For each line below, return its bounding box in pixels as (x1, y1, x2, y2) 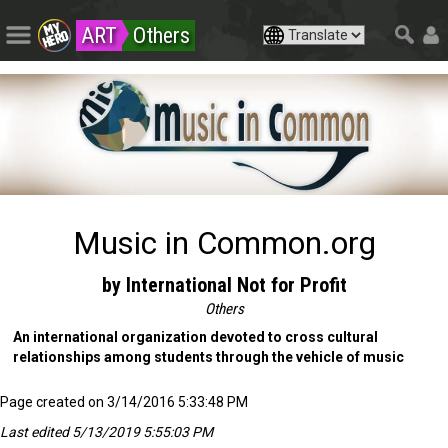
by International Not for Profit (101, 273, 347, 298)
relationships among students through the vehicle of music (13, 349, 405, 366)
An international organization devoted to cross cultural (13, 329, 379, 346)
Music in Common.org (72, 225, 376, 263)
